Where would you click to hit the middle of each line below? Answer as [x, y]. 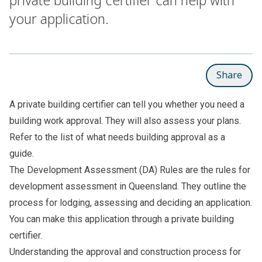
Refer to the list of [48, 137]
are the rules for [217, 170]
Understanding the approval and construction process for [125, 251]
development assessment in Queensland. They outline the [128, 186]
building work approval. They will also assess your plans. [125, 120]
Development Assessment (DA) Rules [105, 170]
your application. [59, 18]
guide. [23, 153]
